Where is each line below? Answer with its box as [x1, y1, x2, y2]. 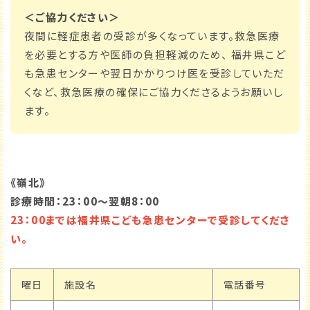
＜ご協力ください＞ [24, 10, 120, 25]
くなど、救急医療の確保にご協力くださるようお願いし [24, 84, 283, 100]
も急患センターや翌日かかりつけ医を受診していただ [24, 66, 285, 81]
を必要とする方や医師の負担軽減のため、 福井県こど [24, 47, 286, 62]
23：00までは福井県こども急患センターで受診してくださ [10, 212, 291, 228]
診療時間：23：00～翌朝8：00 [10, 194, 160, 209]
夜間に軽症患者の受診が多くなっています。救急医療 [24, 28, 280, 44]
